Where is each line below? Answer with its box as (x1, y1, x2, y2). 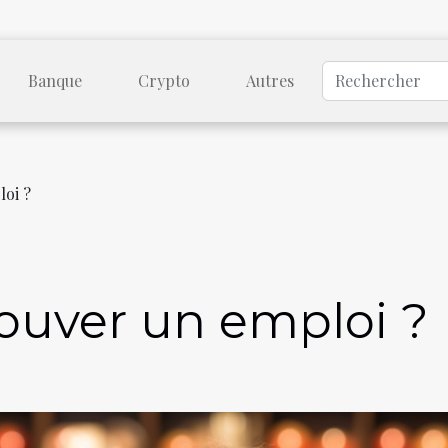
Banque (27, 70, 82, 91)
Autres (245, 70, 294, 91)
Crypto (137, 70, 190, 91)
